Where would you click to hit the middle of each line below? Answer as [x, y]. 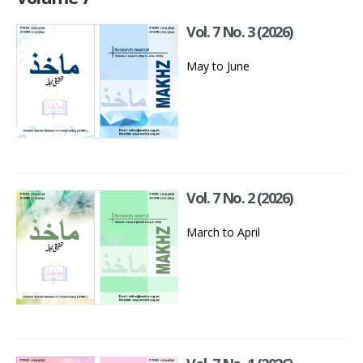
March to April [223, 232]
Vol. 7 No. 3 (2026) [239, 32]
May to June [218, 66]
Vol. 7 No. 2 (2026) [239, 197]
